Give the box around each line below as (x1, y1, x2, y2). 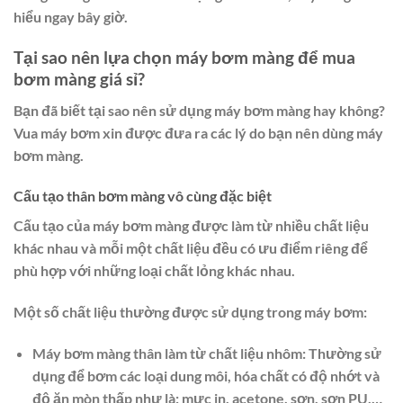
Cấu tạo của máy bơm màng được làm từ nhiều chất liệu (13, 217, 369, 235)
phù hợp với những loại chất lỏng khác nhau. (13, 262, 295, 280)
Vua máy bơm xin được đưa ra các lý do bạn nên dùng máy (13, 123, 383, 141)
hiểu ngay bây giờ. (13, 8, 128, 26)
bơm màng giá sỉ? (13, 67, 145, 89)
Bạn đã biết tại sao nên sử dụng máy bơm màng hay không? (13, 101, 385, 119)
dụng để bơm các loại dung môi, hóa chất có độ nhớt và (31, 366, 380, 384)
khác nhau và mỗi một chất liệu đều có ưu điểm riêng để (13, 239, 368, 257)
